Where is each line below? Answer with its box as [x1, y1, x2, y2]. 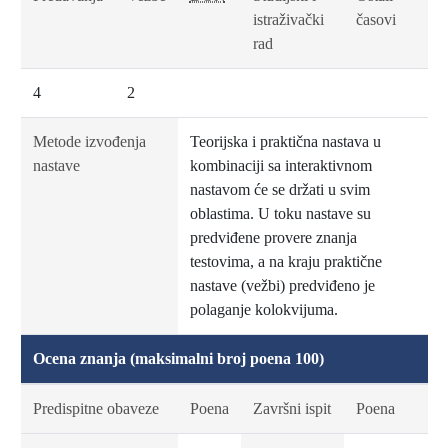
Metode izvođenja [32, 133, 146, 150]
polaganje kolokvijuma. [189, 301, 338, 318]
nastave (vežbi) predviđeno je [189, 277, 375, 294]
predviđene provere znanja [189, 229, 357, 246]
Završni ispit [252, 400, 331, 417]
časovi [355, 11, 396, 28]
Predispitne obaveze [32, 400, 159, 417]
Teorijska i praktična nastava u [189, 133, 381, 150]
